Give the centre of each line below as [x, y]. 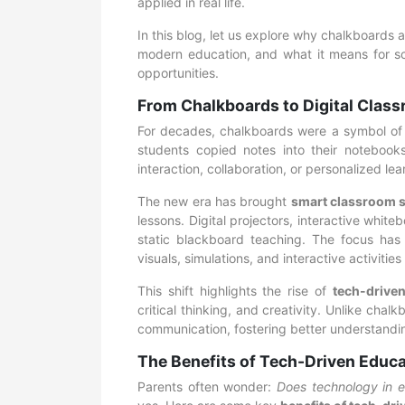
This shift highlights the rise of [235, 291]
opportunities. [178, 73]
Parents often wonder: [207, 386]
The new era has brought [214, 201]
